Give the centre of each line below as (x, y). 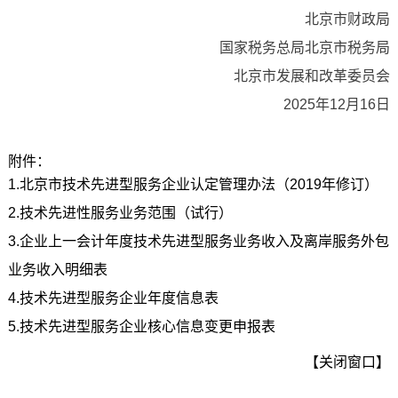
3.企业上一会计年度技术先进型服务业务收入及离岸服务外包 (198, 241)
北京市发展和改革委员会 (298, 76)
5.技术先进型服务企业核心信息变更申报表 (141, 326)
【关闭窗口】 (348, 362)
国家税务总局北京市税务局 (291, 48)
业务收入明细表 (57, 270)
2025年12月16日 (323, 104)
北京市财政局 (334, 19)
